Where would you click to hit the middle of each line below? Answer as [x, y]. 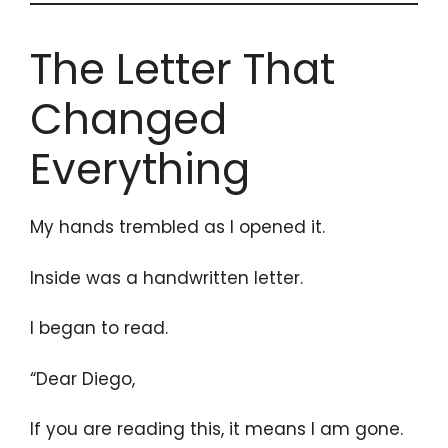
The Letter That [182, 70]
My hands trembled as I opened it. [177, 227]
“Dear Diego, [82, 378]
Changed [128, 120]
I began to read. [99, 328]
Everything [140, 170]
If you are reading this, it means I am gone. [216, 429]
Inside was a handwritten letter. [166, 277]
